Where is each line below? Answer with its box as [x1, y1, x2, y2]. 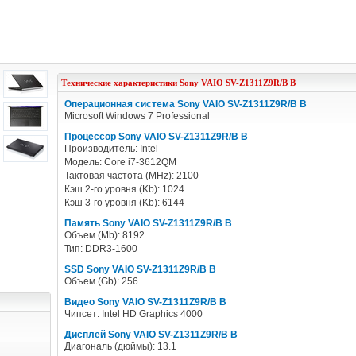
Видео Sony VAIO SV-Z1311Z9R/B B [64, 296, 226, 308]
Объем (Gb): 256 [64, 276, 138, 287]
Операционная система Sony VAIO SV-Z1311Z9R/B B [64, 99, 307, 110]
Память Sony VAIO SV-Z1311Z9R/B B [64, 218, 232, 229]
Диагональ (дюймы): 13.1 [64, 341, 176, 352]
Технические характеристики [61, 78, 180, 87]
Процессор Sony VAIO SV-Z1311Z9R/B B [64, 131, 248, 142]
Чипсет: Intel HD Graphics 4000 [64, 308, 203, 319]
